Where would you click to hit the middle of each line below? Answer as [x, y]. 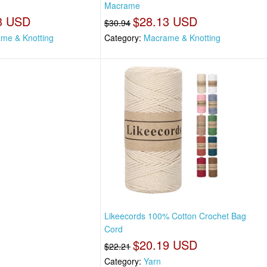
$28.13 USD [165, 21]
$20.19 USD [165, 244]
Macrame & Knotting [182, 38]
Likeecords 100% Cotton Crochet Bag [176, 215]
